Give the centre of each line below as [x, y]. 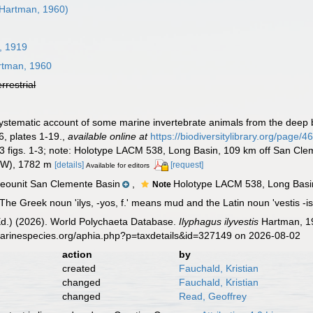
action [77, 254]
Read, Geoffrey [212, 296]
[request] [187, 165]
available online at [108, 136]
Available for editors [118, 165]
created [79, 268]
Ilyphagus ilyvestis [219, 221]
